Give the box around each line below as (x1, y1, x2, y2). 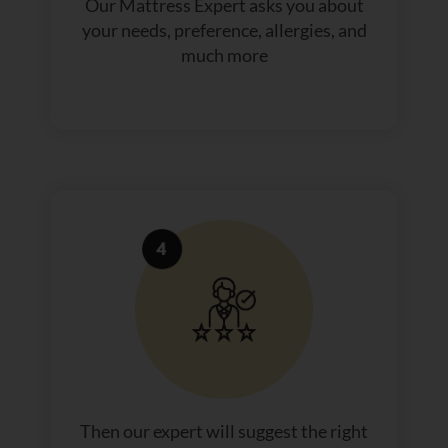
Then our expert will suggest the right (80, 419, 368, 442)
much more (180, 44, 268, 67)
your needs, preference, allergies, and (81, 19, 367, 42)
